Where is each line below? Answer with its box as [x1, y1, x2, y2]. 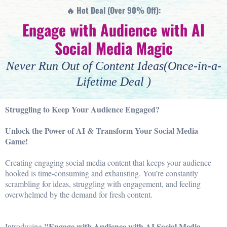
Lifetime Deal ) [76, 75, 151, 88]
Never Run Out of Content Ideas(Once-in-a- [6, 59, 221, 72]
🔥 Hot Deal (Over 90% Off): [66, 4, 161, 16]
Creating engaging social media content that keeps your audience [5, 157, 211, 168]
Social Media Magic [54, 36, 173, 59]
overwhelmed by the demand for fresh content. [5, 189, 153, 200]
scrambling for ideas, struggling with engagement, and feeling [5, 178, 201, 189]
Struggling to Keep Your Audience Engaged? [5, 103, 160, 115]
